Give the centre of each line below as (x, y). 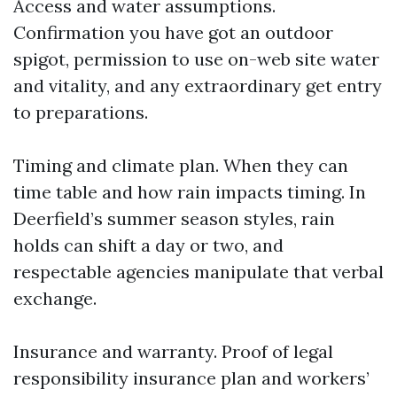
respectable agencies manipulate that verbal (198, 272)
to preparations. (81, 112)
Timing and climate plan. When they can (181, 165)
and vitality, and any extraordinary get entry (198, 86)
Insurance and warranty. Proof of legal (173, 351)
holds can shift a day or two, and (148, 245)
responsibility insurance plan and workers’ (191, 378)
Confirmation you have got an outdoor (173, 32)
